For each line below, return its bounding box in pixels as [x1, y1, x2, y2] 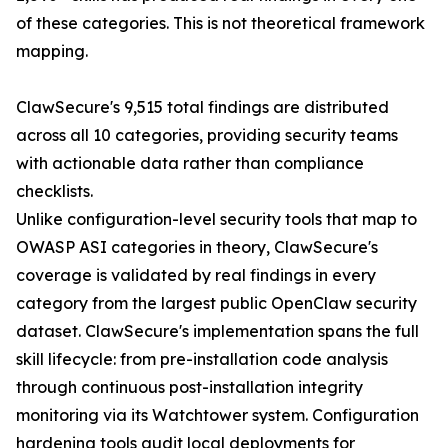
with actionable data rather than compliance [16, 153, 364, 174]
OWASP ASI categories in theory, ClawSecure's [16, 237, 378, 258]
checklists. [16, 181, 93, 202]
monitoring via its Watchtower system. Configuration [16, 405, 419, 426]
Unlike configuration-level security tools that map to [16, 209, 417, 230]
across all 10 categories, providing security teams [16, 125, 398, 146]
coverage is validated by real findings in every [16, 265, 376, 286]
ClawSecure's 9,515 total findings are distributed [16, 97, 389, 118]
